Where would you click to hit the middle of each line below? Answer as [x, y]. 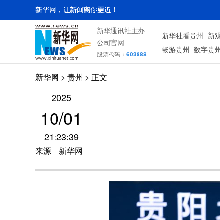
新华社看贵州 [183, 35]
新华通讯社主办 [121, 30]
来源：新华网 [59, 151]
